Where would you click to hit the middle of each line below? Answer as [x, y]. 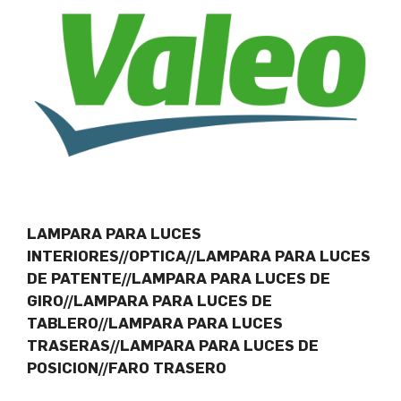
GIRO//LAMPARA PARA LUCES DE [149, 301]
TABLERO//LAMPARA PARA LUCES [155, 324]
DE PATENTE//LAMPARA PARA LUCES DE [179, 279]
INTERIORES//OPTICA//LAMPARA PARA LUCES [199, 256]
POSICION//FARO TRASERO [127, 368]
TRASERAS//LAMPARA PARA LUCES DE [173, 346]
